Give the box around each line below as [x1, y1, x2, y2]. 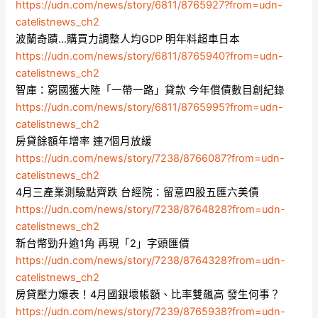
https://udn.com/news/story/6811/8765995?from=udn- [16, 101, 284, 114]
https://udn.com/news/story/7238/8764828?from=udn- [16, 203, 286, 216]
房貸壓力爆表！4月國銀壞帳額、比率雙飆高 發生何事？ [16, 288, 281, 302]
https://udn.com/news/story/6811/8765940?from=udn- [16, 50, 284, 63]
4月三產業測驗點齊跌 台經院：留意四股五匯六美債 [16, 186, 260, 199]
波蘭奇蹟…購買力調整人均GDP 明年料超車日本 [16, 33, 241, 46]
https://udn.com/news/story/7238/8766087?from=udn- [16, 152, 285, 165]
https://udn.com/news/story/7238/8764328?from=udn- [16, 254, 286, 268]
